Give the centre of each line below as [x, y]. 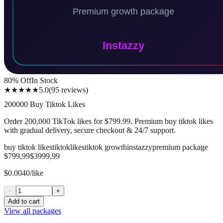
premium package [180, 147]
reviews [73, 90]
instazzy [140, 147]
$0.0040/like [24, 173]
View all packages [33, 211]
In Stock [45, 80]
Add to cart [24, 201]
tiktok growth [106, 147]
